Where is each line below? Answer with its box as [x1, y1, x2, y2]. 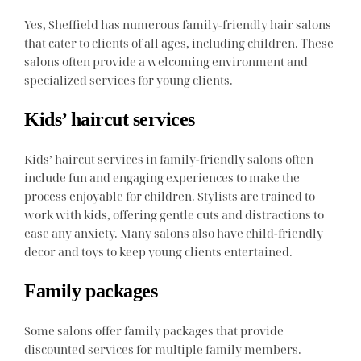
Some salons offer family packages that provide [24, 322, 284, 338]
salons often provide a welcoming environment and [24, 52, 309, 69]
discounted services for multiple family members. [24, 340, 302, 357]
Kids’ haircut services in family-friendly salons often [24, 150, 314, 167]
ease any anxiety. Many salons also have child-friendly [24, 224, 324, 241]
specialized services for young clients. [24, 71, 234, 88]
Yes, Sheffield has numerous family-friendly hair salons [24, 15, 332, 32]
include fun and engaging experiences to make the [24, 168, 301, 185]
